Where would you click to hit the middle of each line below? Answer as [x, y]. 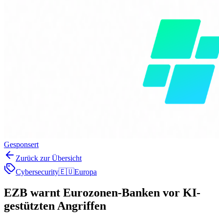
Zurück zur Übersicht [49, 158]
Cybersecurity [37, 172]
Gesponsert [21, 144]
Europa [86, 172]
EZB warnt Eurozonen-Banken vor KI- [102, 192]
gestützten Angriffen [55, 206]
